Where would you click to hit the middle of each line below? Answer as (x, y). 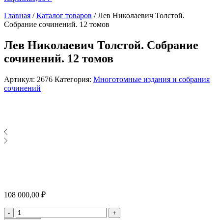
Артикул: (20, 79)
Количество (35, 211)
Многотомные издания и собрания (151, 79)
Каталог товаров (64, 15)
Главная (17, 15)
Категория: (74, 79)
